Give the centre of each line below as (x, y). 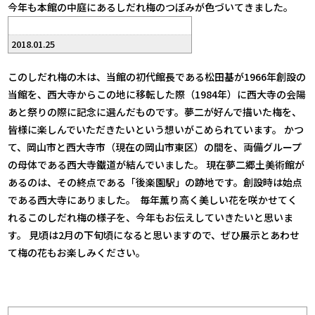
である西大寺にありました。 (73, 199)
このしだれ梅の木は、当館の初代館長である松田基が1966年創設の (157, 76)
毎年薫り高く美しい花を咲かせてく (218, 199)
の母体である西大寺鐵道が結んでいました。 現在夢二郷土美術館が (156, 164)
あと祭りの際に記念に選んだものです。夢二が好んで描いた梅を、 (155, 111)
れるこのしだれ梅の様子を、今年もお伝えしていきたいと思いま (151, 217)
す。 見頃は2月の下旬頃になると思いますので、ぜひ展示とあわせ (154, 234)
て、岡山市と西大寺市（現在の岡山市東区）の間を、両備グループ (155, 147)
